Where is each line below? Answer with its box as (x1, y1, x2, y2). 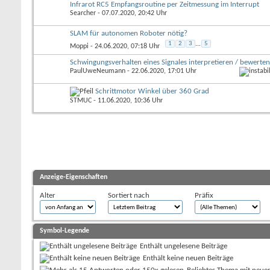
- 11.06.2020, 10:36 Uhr (92, 96, 163, 104)
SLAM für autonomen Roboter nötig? (70, 29, 187, 37)
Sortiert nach (108, 191, 149, 199)
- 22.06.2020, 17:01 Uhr (125, 67, 196, 75)
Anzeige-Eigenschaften (40, 173, 107, 181)
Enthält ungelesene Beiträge (140, 242, 227, 250)
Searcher (70, 9, 96, 17)
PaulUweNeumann (70, 67, 125, 75)
